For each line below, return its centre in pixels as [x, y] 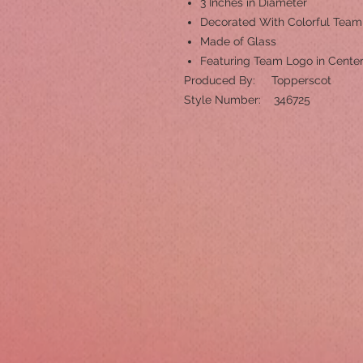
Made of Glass [238, 41]
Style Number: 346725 [247, 100]
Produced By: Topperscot [258, 80]
